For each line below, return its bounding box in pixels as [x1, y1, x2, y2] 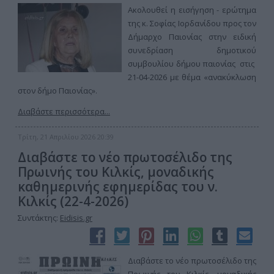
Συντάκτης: [18, 212, 60, 223]
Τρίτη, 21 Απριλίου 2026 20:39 [18, 132, 114, 141]
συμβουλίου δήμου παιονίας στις [128, 58, 256, 69]
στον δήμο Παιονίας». [18, 85, 97, 96]
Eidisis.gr [60, 212, 92, 223]
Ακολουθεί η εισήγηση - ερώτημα [128, 4, 256, 15]
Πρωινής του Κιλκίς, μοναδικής [18, 163, 214, 180]
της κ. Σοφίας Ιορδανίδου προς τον [128, 18, 256, 29]
